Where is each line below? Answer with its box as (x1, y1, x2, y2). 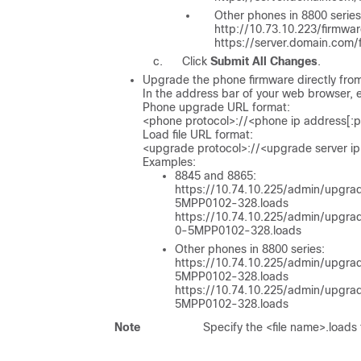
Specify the (203, 320, 266, 334)
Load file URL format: (143, 127, 253, 141)
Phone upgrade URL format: (143, 100, 290, 114)
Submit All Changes (210, 54, 317, 68)
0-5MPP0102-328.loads (175, 223, 301, 237)
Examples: (143, 155, 196, 168)
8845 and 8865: (175, 168, 256, 182)
